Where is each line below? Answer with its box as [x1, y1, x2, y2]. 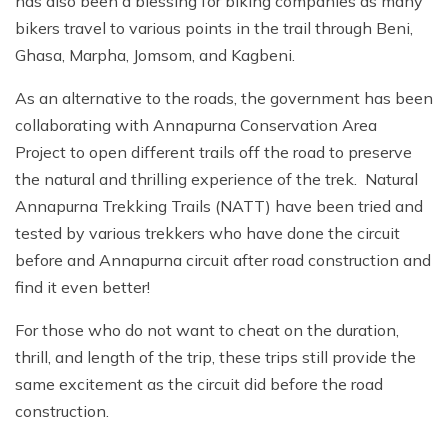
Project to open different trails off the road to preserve [15, 142, 412, 163]
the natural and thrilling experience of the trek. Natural [15, 169, 418, 190]
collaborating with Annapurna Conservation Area [15, 115, 377, 136]
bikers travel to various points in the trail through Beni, [15, 18, 413, 39]
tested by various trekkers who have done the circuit [15, 223, 400, 244]
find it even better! [15, 277, 150, 298]
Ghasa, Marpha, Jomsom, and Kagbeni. [15, 45, 295, 66]
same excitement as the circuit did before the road [15, 374, 383, 395]
